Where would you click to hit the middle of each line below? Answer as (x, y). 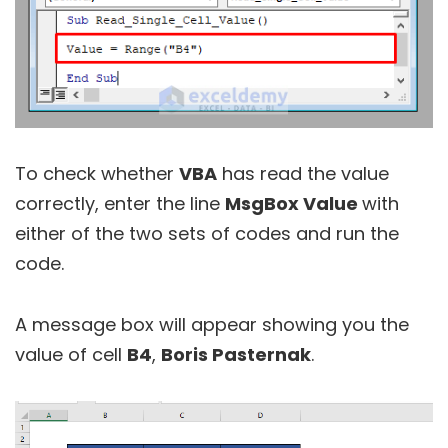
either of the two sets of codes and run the (207, 233)
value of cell (71, 354)
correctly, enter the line (120, 203)
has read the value (303, 173)
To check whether (97, 173)
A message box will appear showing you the (212, 324)
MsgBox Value (293, 203)
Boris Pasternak (236, 354)
